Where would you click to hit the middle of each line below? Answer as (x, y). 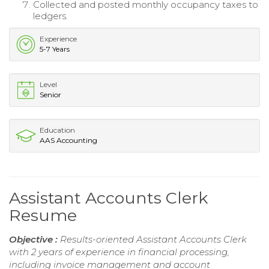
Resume (43, 216)
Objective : (35, 240)
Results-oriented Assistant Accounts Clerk (153, 240)
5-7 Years (55, 49)
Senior (50, 95)
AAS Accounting (68, 141)
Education (57, 130)
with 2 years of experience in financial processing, (119, 252)
